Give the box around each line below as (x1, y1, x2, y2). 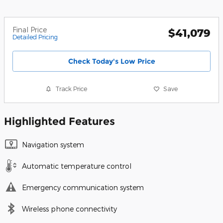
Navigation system (22, 140, 84, 149)
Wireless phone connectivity (22, 204, 117, 213)
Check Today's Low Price (68, 56, 155, 66)
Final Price (12, 25, 47, 34)
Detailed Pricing (12, 33, 58, 41)
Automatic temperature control (22, 161, 131, 170)
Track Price (55, 85, 88, 93)
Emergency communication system (22, 183, 144, 192)
